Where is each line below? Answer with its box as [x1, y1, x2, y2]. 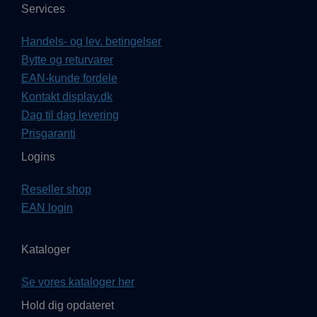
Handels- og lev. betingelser [21, 35, 161, 48]
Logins [21, 151, 55, 163]
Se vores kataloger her [21, 276, 134, 289]
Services [21, 3, 65, 16]
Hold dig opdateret [21, 299, 114, 312]
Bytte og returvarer [21, 54, 113, 67]
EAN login [21, 202, 73, 214]
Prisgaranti [21, 127, 76, 140]
